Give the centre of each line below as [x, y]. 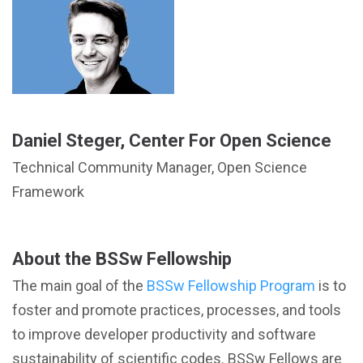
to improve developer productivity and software [164, 334]
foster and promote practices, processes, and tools [177, 310]
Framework [48, 192]
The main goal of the [79, 286]
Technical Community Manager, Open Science [160, 167]
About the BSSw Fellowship [122, 259]
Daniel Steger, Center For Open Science [172, 141]
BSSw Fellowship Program [231, 286]
